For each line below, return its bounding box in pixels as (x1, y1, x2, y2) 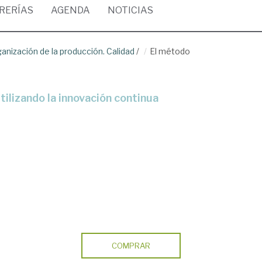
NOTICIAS (108, 5, 153, 16)
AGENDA (51, 5, 90, 16)
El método (150, 46, 190, 56)
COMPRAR (111, 241, 150, 250)
